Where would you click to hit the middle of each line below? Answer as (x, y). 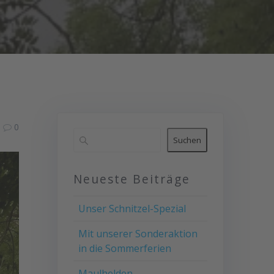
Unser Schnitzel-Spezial (132, 209)
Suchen (187, 140)
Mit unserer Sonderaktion (138, 234)
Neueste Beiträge (131, 179)
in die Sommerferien (124, 249)
